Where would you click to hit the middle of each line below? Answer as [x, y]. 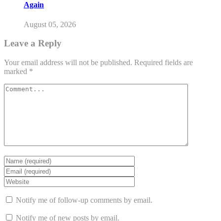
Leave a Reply [33, 43]
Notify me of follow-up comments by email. [84, 200]
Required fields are [164, 63]
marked [17, 72]
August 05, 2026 [50, 24]
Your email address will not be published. [68, 63]
